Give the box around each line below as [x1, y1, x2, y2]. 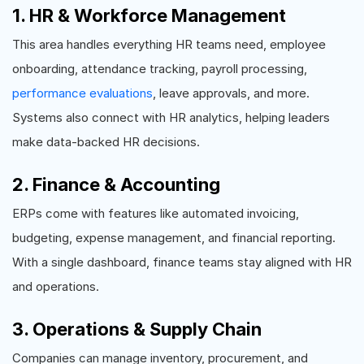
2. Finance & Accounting [12, 173, 220, 195]
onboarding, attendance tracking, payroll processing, [12, 60, 307, 76]
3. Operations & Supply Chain [12, 318, 262, 340]
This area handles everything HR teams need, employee [12, 36, 326, 52]
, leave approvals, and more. [153, 84, 310, 101]
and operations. [12, 278, 99, 294]
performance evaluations [12, 84, 153, 101]
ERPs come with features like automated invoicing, [12, 205, 299, 221]
